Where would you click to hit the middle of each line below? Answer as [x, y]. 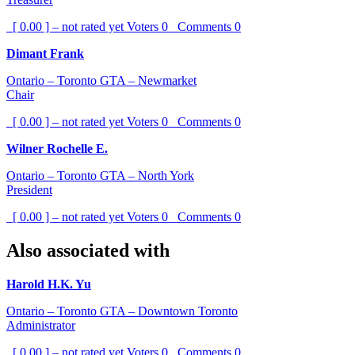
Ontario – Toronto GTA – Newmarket [101, 81]
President [29, 190]
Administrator [41, 326]
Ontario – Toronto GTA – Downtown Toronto [122, 311]
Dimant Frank [45, 54]
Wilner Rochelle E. [57, 149]
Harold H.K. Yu [49, 284]
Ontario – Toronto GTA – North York [100, 176]
